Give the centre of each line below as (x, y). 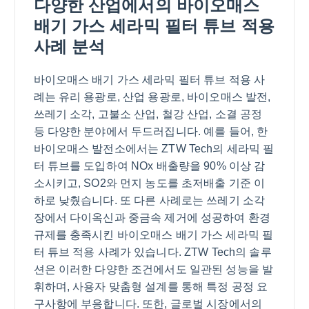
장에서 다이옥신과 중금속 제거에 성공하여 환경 (152, 218)
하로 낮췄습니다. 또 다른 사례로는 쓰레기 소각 (149, 201)
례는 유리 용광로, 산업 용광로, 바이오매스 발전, (152, 97)
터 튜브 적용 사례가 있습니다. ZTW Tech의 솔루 (152, 252)
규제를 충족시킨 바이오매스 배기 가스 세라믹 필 (153, 235)
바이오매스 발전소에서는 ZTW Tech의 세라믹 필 (154, 149)
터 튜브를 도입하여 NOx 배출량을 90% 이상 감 (149, 166)
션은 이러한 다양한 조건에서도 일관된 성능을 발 (153, 270)
